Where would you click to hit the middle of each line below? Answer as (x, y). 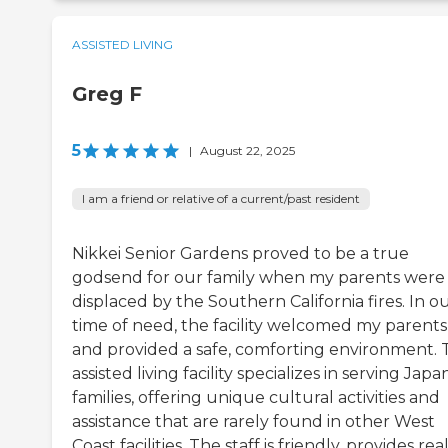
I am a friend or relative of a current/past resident (221, 198)
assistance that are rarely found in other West (253, 421)
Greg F (107, 93)
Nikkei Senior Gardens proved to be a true (240, 253)
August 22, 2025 (247, 150)
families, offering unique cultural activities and (256, 397)
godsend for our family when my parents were (258, 277)
